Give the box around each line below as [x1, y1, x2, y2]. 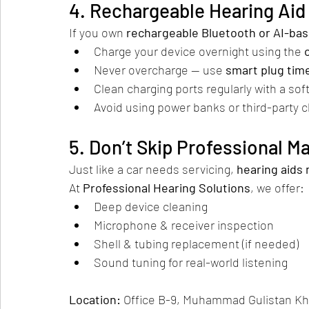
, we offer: [250, 180, 304, 196]
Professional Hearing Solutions [83, 180, 250, 196]
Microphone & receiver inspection [94, 217, 274, 233]
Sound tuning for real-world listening [94, 255, 288, 270]
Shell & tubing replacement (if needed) [94, 236, 299, 252]
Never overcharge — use [94, 62, 226, 78]
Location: [69, 292, 121, 308]
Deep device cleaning [94, 199, 208, 215]
